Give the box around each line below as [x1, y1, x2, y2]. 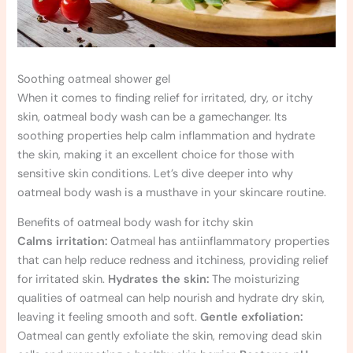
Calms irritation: [17, 234, 108, 250]
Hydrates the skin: [108, 272, 210, 288]
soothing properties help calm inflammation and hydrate [17, 128, 316, 143]
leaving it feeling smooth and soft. [17, 310, 201, 325]
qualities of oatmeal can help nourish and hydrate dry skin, [17, 291, 325, 307]
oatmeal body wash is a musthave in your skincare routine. [17, 184, 327, 200]
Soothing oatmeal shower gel [17, 71, 171, 87]
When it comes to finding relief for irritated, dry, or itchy [17, 90, 314, 106]
